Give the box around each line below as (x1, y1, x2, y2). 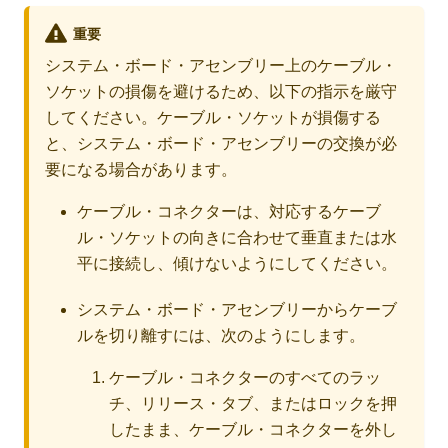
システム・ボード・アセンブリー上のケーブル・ (45, 57, 397, 75)
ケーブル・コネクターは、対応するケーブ (77, 203, 381, 221)
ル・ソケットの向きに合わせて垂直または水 (77, 229, 397, 247)
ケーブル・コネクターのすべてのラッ (109, 369, 381, 387)
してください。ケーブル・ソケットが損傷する (45, 109, 381, 127)
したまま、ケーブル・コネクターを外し (109, 421, 397, 439)
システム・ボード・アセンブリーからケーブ (77, 301, 397, 319)
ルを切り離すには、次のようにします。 (77, 327, 365, 345)
